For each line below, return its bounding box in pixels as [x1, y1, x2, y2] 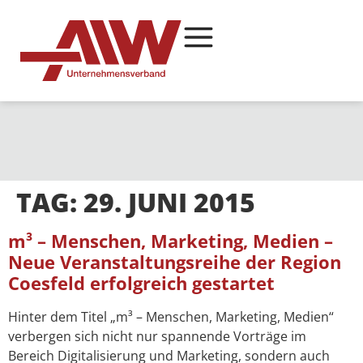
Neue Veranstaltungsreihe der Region [8, 249, 341, 275]
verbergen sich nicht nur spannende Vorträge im [8, 327, 306, 345]
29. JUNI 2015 [83, 184, 255, 220]
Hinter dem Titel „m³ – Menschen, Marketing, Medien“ [8, 307, 334, 326]
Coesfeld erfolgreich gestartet [8, 270, 275, 296]
